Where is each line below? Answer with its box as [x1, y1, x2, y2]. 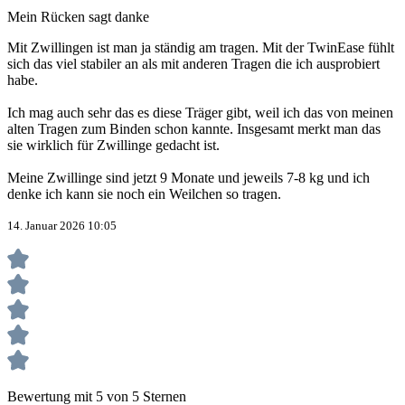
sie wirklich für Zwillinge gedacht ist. [7, 137, 220, 154]
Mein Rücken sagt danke [7, 9, 149, 25]
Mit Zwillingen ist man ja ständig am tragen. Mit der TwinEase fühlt [7, 40, 394, 56]
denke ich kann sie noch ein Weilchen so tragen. [7, 186, 281, 202]
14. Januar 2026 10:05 [7, 219, 117, 233]
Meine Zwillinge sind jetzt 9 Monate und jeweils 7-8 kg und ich [7, 170, 370, 186]
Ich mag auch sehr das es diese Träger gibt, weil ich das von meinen [7, 105, 393, 121]
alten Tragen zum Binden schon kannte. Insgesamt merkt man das [7, 121, 381, 137]
